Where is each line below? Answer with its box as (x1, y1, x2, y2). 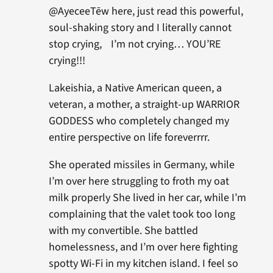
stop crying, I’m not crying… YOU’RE (48, 37, 221, 52)
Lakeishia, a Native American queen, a (48, 80, 222, 96)
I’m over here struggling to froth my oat (48, 174, 229, 189)
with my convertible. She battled (48, 223, 198, 238)
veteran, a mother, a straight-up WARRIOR (48, 97, 239, 112)
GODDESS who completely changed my (48, 113, 229, 129)
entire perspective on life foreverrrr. (48, 130, 210, 145)
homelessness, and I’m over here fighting (48, 239, 238, 255)
